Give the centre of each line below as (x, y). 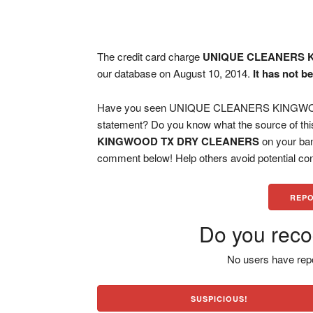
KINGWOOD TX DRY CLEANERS (179, 141)
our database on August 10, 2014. (175, 73)
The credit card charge (150, 56)
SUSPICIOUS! (220, 299)
